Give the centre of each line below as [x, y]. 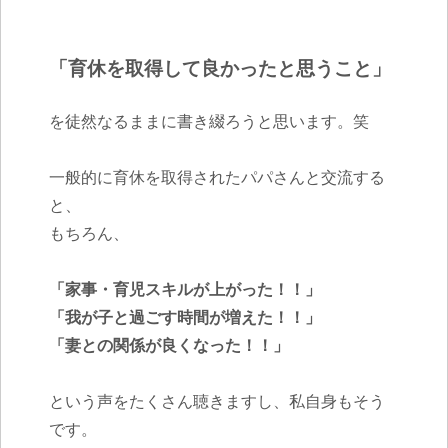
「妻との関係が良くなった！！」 [168, 344]
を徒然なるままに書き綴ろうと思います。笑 [208, 120]
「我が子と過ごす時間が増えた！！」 [184, 316]
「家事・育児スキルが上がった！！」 [184, 288]
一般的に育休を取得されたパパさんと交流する [216, 176]
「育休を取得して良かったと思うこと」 [219, 67]
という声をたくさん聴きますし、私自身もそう [216, 400]
